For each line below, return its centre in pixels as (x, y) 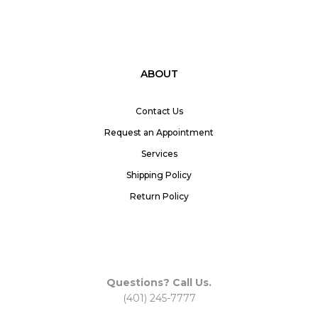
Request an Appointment (159, 133)
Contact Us (159, 111)
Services (159, 154)
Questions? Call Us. (159, 283)
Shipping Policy (159, 175)
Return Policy (159, 197)
